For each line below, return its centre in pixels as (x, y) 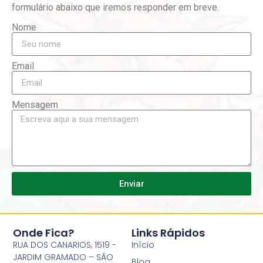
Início (143, 245)
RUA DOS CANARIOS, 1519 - (65, 245)
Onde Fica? (44, 232)
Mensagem (35, 105)
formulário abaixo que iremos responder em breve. (115, 7)
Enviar (131, 183)
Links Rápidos (168, 232)
